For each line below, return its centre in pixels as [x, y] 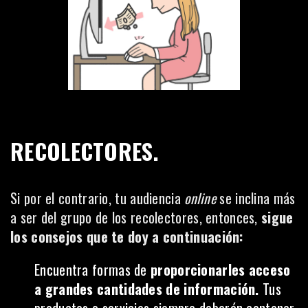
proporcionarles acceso [221, 269]
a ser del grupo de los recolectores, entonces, [136, 217]
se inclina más [256, 198]
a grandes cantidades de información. [147, 289]
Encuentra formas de [92, 269]
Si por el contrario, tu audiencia [98, 198]
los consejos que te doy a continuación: [127, 236]
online [200, 198]
